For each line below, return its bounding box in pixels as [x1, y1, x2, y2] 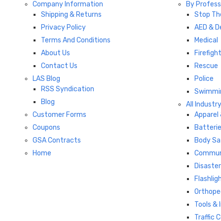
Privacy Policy [40, 23, 86, 32]
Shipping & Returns [40, 10, 102, 19]
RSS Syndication [40, 84, 94, 93]
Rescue [194, 61, 219, 70]
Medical [194, 36, 219, 44]
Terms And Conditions [40, 36, 110, 44]
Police [194, 74, 214, 83]
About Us [40, 48, 70, 57]
